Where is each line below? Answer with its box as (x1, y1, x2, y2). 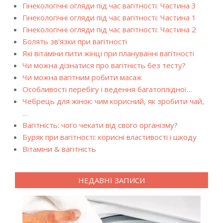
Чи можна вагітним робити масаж (22, 72, 142, 82)
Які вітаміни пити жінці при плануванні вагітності (22, 48, 194, 58)
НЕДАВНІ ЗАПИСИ (78, 175, 145, 185)
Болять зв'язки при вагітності (22, 36, 127, 46)
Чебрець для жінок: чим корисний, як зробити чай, (22, 96, 204, 106)
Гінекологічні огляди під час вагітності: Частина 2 (22, 24, 196, 34)
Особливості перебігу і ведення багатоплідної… (22, 84, 192, 94)
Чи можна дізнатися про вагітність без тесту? (22, 60, 186, 70)
